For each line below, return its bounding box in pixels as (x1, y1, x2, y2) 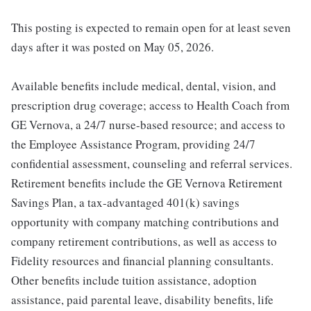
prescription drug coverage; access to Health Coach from (11, 97, 289, 114)
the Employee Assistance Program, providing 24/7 (11, 136, 255, 153)
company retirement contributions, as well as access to (11, 233, 277, 250)
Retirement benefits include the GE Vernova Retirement (11, 175, 283, 192)
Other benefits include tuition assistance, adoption (11, 272, 257, 289)
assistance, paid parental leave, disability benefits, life (11, 292, 274, 308)
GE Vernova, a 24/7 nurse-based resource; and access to (11, 117, 285, 133)
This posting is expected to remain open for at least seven (11, 19, 291, 36)
